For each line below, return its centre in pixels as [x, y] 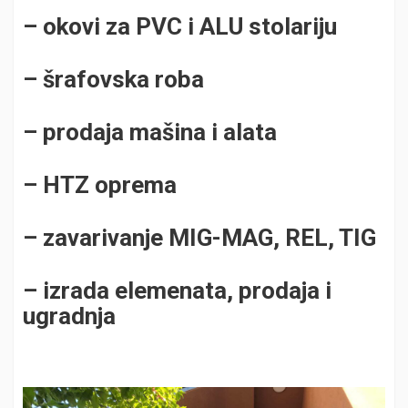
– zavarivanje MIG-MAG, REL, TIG [199, 237]
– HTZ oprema [100, 184]
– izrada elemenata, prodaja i [177, 290]
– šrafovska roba [113, 79]
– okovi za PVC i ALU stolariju [180, 26]
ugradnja [69, 316]
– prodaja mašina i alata [150, 132]
